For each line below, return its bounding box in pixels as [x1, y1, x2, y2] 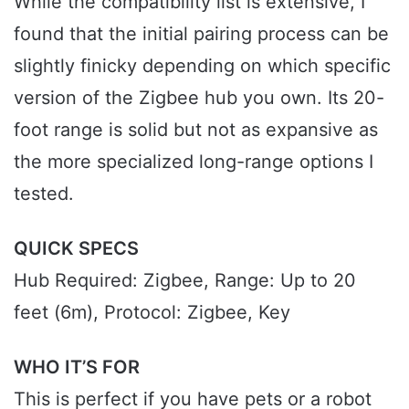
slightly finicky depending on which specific [14, 55, 391, 78]
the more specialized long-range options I [14, 151, 373, 173]
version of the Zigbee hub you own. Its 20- [14, 87, 384, 110]
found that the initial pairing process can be [14, 23, 389, 46]
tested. [14, 183, 74, 205]
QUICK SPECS [14, 237, 139, 260]
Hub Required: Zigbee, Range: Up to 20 [14, 269, 356, 292]
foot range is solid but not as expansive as [14, 119, 378, 142]
